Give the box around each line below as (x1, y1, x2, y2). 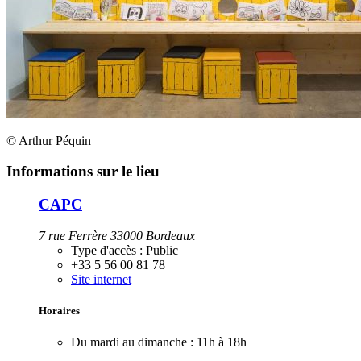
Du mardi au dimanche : (71, 335, 193, 350)
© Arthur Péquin (6, 133, 91, 147)
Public (143, 243, 178, 257)
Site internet (71, 272, 131, 286)
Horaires (39, 304, 80, 317)
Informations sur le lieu (6, 163, 160, 180)
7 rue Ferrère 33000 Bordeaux (39, 228, 195, 243)
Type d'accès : (71, 243, 143, 257)
